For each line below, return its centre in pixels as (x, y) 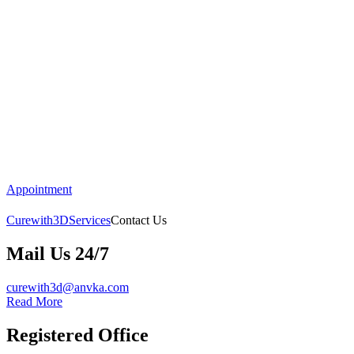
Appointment (39, 189)
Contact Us (139, 220)
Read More (34, 302)
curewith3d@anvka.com (68, 288)
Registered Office (77, 335)
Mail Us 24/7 (58, 254)
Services (90, 220)
